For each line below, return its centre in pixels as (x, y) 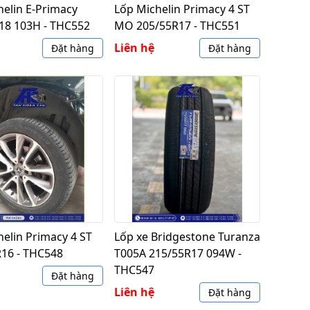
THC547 (134, 270)
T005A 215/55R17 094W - (177, 253)
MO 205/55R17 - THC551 (177, 25)
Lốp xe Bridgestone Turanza (187, 237)
